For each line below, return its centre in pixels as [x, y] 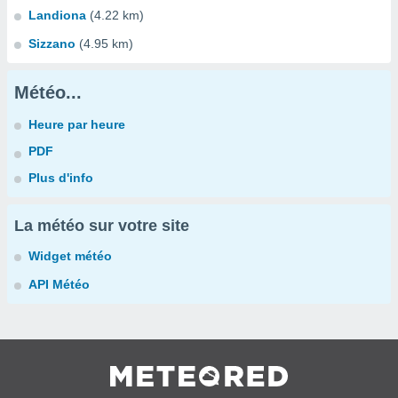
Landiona [57, 15]
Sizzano [52, 44]
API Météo [59, 284]
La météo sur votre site [102, 226]
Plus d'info [61, 178]
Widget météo [70, 256]
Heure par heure [77, 124]
